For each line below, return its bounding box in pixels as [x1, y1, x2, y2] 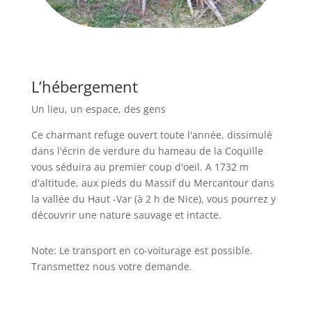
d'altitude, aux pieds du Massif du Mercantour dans [31, 176, 274, 190]
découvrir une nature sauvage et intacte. [31, 208, 221, 222]
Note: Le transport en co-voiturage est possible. [31, 244, 253, 258]
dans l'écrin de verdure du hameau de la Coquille [31, 144, 263, 158]
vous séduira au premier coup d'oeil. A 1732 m [31, 160, 249, 174]
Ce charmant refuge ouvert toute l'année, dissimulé [31, 128, 272, 142]
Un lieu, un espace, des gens [31, 102, 166, 116]
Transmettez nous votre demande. [31, 260, 192, 274]
